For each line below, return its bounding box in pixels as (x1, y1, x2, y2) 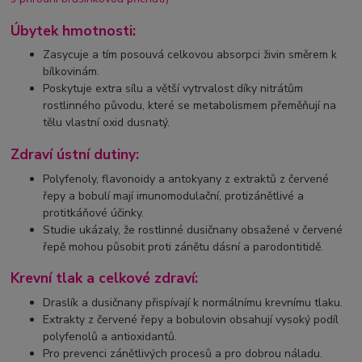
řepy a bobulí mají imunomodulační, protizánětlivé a (43, 187, 305, 204)
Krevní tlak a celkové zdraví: (11, 268, 199, 288)
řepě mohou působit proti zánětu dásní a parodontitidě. (43, 238, 324, 255)
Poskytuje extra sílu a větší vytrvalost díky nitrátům (43, 81, 304, 97)
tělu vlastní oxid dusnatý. (43, 115, 170, 131)
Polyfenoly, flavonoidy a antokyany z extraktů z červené (43, 170, 330, 187)
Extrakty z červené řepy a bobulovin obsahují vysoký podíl (43, 311, 339, 327)
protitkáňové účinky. (43, 204, 145, 221)
